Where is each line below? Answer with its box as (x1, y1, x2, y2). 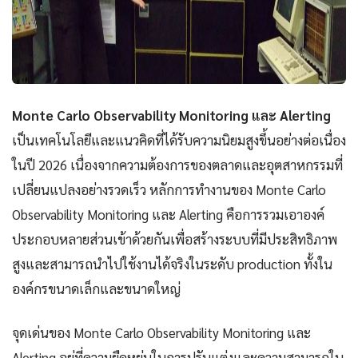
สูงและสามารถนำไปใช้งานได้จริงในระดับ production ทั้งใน (12, 255, 332, 273)
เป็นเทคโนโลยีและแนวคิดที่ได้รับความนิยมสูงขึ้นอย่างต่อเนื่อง (12, 131, 346, 149)
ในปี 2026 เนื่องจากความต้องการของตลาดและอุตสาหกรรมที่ (12, 156, 343, 174)
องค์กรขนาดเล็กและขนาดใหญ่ (12, 280, 181, 298)
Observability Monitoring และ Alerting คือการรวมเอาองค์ (12, 205, 324, 224)
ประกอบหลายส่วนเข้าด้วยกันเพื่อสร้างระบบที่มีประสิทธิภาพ (12, 230, 337, 249)
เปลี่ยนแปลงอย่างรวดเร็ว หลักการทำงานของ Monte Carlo (12, 181, 326, 199)
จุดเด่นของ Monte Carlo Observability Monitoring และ (12, 324, 311, 342)
